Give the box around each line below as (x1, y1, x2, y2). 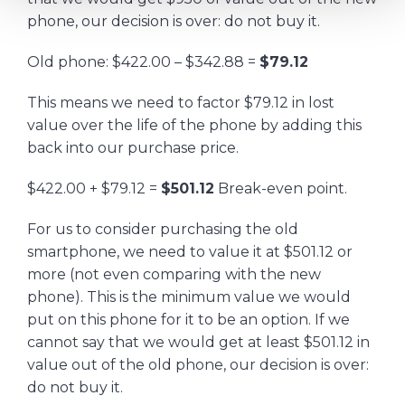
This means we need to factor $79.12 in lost (27, 94, 334, 112)
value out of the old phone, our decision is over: (27, 356, 369, 374)
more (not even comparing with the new (27, 266, 321, 284)
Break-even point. (214, 180, 347, 198)
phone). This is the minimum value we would (27, 288, 351, 306)
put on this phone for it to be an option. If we (27, 311, 350, 329)
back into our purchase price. (27, 139, 239, 157)
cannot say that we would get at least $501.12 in (27, 334, 370, 352)
